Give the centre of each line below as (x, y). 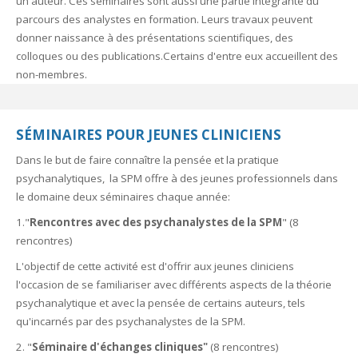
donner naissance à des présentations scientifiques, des (155, 37)
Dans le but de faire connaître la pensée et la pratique (147, 160)
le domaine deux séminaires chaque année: (123, 197)
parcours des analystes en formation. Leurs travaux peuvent (164, 19)
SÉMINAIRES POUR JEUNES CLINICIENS (149, 135)
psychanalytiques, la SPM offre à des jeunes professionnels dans (177, 179)
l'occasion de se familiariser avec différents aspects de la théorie (174, 284)
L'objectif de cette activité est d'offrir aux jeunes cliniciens (155, 266)
